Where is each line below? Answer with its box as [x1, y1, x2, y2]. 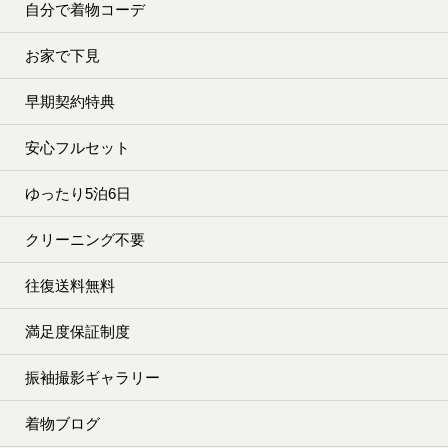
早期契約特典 [25, 93, 115, 111]
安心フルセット [25, 139, 130, 157]
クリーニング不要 [25, 231, 145, 249]
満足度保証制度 [25, 323, 130, 341]
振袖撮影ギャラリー [25, 369, 160, 387]
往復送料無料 [25, 277, 115, 295]
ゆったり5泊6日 [25, 185, 131, 203]
